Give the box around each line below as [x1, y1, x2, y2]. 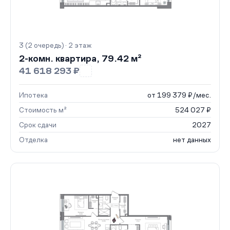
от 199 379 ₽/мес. [147, 91, 211, 99]
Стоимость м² [19, 106, 67, 114]
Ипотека [19, 91, 48, 99]
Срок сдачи [19, 121, 56, 129]
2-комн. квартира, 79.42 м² [19, 53, 142, 64]
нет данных [173, 136, 211, 144]
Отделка [19, 136, 48, 144]
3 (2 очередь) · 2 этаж [19, 41, 91, 49]
